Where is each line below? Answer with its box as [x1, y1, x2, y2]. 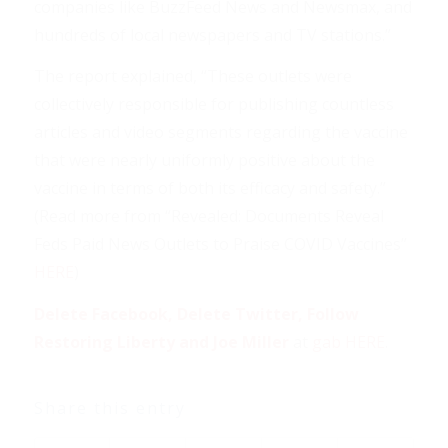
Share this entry [33, 396, 186, 419]
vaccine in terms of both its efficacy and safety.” [33, 177, 386, 200]
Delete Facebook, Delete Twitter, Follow [33, 303, 359, 326]
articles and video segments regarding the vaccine [33, 121, 408, 144]
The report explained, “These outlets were [33, 65, 352, 88]
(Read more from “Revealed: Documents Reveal [33, 205, 384, 228]
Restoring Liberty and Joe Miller [33, 331, 289, 354]
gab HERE [307, 331, 385, 354]
